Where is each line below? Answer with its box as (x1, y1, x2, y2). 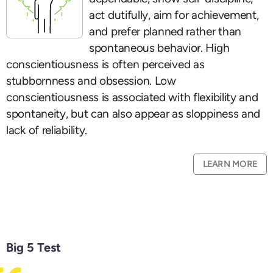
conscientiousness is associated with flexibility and (6, 90, 258, 104)
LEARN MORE (202, 159, 257, 169)
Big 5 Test (6, 240, 61, 255)
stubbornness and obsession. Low (6, 74, 176, 88)
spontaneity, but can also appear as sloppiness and (6, 107, 261, 121)
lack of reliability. (6, 123, 88, 137)
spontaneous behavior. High (89, 41, 230, 55)
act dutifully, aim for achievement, (89, 8, 259, 22)
